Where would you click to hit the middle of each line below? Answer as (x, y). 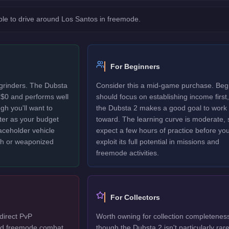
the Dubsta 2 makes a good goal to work (161, 108)
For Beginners (135, 66)
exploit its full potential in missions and (157, 142)
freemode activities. (127, 153)
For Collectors (135, 197)
